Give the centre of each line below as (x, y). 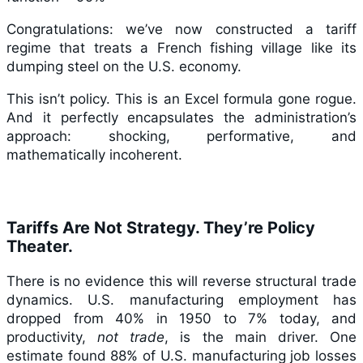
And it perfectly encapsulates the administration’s (181, 117)
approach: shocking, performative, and (181, 136)
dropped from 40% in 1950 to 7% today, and (181, 318)
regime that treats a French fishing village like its (181, 47)
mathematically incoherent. (94, 154)
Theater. (40, 246)
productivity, (52, 337)
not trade (131, 337)
